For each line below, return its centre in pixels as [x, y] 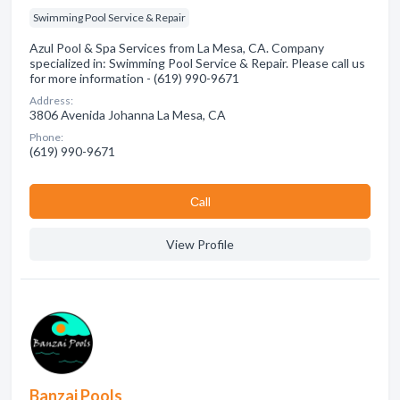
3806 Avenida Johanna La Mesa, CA [128, 115]
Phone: [46, 137]
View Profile [200, 244]
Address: [51, 100]
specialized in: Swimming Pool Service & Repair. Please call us [197, 63]
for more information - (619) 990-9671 [134, 78]
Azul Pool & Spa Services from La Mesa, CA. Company [177, 48]
